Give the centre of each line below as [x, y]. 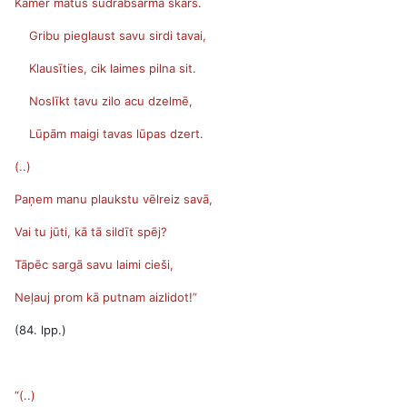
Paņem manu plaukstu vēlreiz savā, [114, 199]
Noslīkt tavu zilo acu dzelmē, [104, 101]
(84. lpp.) [40, 330]
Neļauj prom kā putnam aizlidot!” [106, 297]
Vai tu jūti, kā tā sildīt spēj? [91, 232]
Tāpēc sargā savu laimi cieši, [94, 264]
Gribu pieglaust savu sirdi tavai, [110, 35]
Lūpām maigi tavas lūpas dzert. [109, 134]
